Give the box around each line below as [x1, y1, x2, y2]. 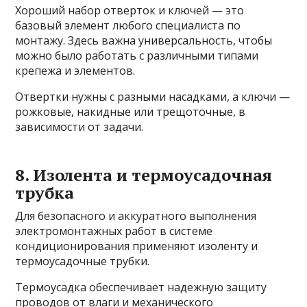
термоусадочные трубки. [15, 253, 150, 269]
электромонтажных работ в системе [15, 223, 213, 238]
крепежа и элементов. [15, 62, 136, 78]
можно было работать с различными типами [15, 47, 259, 63]
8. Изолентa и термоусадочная [15, 163, 273, 186]
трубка [15, 181, 75, 204]
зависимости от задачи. [15, 119, 144, 134]
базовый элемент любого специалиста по [15, 17, 241, 33]
